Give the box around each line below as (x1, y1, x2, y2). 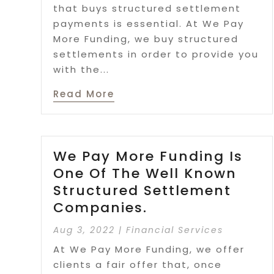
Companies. (53, 198, 148, 217)
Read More (53, 87, 115, 101)
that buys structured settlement (53, 2, 242, 15)
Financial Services (126, 224, 224, 236)
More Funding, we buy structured (53, 32, 239, 46)
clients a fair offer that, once (53, 258, 223, 271)
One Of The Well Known (53, 164, 237, 183)
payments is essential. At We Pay (53, 17, 245, 31)
